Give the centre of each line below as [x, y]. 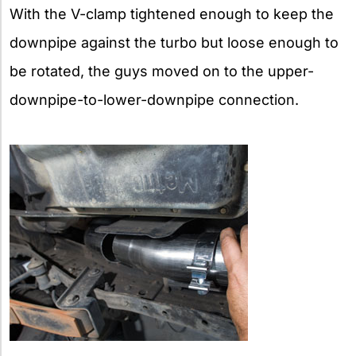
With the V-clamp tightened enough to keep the [172, 14]
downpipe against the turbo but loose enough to [174, 42]
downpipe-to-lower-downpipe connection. [154, 99]
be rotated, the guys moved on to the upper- [162, 71]
